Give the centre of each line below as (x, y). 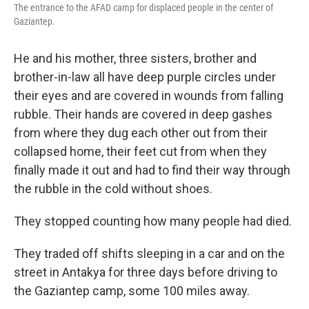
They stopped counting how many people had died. (153, 221)
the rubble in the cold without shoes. (113, 189)
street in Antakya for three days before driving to (146, 272)
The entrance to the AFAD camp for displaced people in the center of (143, 8)
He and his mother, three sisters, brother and (135, 58)
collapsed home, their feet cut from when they (140, 151)
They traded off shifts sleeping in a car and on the (149, 253)
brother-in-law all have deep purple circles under (145, 77)
